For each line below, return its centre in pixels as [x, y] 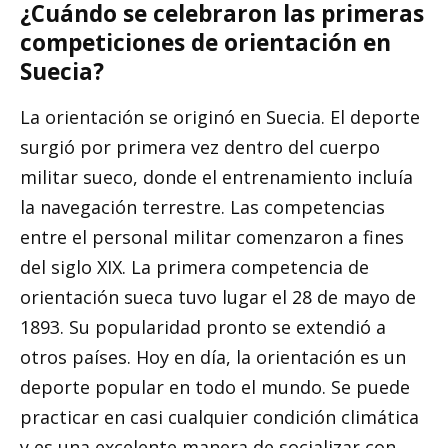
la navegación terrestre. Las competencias [202, 207]
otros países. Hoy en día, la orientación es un [213, 357]
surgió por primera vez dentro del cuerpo [200, 147]
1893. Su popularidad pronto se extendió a [203, 327]
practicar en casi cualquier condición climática [219, 417]
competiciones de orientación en [205, 43]
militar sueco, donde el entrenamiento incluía [216, 177]
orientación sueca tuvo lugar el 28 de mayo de [218, 297]
